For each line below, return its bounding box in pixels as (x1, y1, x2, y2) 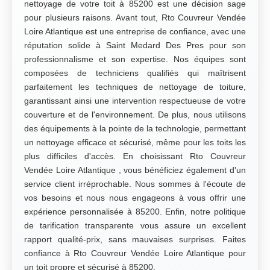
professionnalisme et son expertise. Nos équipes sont (24, 54, 246, 64)
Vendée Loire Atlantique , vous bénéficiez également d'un (24, 165, 246, 175)
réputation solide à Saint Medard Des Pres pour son (24, 40, 246, 50)
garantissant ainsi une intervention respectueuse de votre (24, 96, 246, 105)
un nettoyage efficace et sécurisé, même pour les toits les (24, 137, 246, 147)
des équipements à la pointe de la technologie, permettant (24, 124, 246, 133)
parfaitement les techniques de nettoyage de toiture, (24, 82, 246, 92)
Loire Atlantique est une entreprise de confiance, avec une (24, 27, 246, 36)
